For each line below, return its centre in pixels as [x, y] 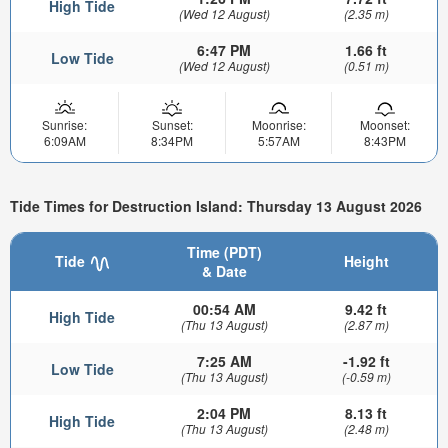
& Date [224, 271]
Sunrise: [64, 125]
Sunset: [172, 125]
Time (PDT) [224, 252]
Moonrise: [278, 125]
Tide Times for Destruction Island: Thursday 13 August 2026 [216, 205]
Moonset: [384, 125]
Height [366, 261]
